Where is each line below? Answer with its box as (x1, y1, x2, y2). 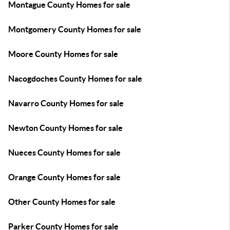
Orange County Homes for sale (8, 172, 121, 182)
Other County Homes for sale (8, 197, 116, 206)
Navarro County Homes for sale (8, 99, 124, 108)
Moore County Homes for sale (8, 49, 118, 59)
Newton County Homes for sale (8, 123, 123, 132)
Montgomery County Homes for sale (8, 25, 141, 34)
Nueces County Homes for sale (8, 148, 121, 157)
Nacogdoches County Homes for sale (8, 74, 142, 83)
